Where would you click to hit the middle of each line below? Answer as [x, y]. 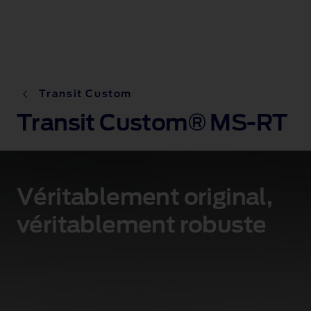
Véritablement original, [145, 198]
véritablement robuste [142, 226]
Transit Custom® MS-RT [152, 124]
